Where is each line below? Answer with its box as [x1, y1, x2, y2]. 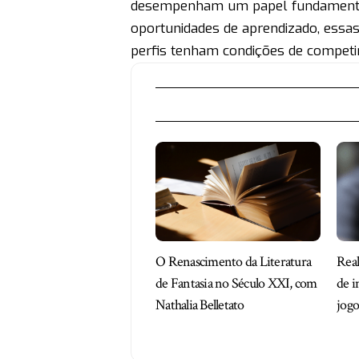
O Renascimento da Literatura [155, 252, 312, 271]
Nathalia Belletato [155, 295, 244, 314]
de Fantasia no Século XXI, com [155, 273, 317, 292]
